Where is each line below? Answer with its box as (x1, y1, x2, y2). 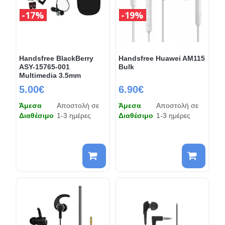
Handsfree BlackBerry (19, 54, 93, 62)
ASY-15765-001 (19, 62, 70, 71)
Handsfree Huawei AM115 (119, 54, 205, 62)
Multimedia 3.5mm (19, 71, 81, 79)
